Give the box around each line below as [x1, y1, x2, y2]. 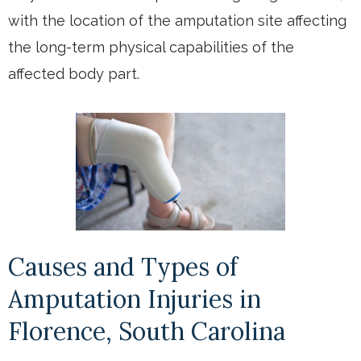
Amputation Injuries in [8, 283, 261, 314]
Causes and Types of [8, 251, 238, 282]
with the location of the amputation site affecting [8, 11, 346, 29]
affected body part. [8, 64, 139, 82]
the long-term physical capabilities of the [8, 38, 294, 56]
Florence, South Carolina [8, 315, 285, 346]
